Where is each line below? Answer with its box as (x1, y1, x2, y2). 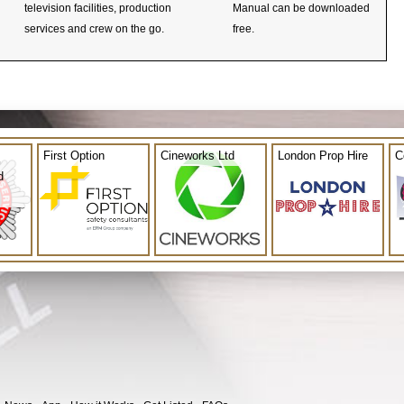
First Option (43, 148, 105, 162)
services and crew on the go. (24, 22, 164, 35)
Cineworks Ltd (161, 148, 234, 162)
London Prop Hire (278, 148, 368, 162)
